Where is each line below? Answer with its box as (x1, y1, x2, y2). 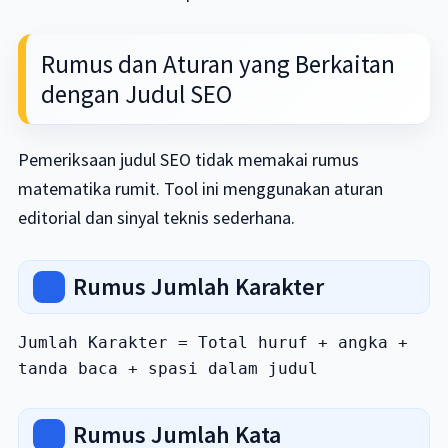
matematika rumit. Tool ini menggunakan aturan (17, 177, 383, 200)
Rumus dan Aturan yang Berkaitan (40, 48, 395, 80)
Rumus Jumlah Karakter (72, 271, 324, 302)
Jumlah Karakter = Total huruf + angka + (17, 333, 408, 352)
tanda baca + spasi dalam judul (17, 359, 318, 378)
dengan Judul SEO (40, 78, 232, 110)
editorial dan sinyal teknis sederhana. (17, 206, 295, 229)
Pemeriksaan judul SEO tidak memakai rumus (17, 148, 359, 171)
